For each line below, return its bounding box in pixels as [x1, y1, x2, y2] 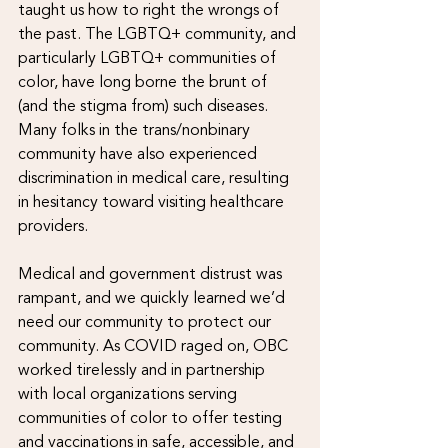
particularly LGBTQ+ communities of [18, 46, 280, 70]
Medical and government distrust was [18, 262, 286, 286]
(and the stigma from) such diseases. [18, 94, 272, 118]
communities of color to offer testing [18, 406, 286, 430]
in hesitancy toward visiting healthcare [18, 190, 288, 214]
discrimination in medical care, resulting [18, 166, 293, 190]
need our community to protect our [18, 310, 275, 334]
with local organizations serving [18, 382, 241, 406]
